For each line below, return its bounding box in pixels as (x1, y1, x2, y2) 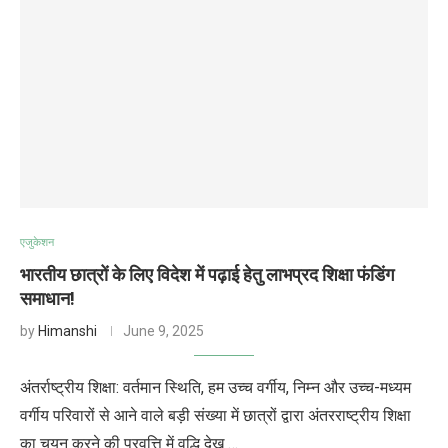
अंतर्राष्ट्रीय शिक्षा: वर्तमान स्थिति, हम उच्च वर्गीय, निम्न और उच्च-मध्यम (20, 378, 411, 397)
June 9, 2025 (123, 323, 204, 339)
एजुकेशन (20, 236, 54, 249)
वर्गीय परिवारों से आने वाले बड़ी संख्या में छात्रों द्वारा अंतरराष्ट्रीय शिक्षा (20, 406, 411, 425)
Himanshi (38, 323, 97, 339)
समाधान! (20, 288, 75, 309)
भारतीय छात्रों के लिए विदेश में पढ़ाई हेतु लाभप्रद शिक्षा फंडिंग (20, 264, 394, 285)
